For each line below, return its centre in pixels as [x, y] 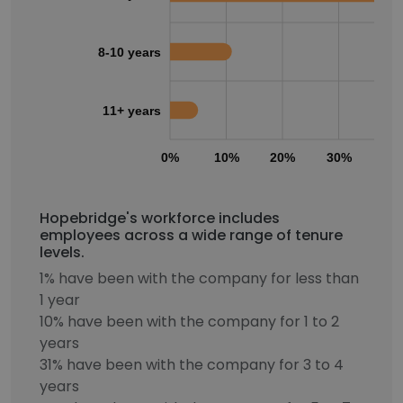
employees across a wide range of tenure [191, 235]
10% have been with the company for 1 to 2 [189, 322]
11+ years [132, 110]
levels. [62, 252]
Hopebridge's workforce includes [160, 218]
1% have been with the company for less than [199, 278]
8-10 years [130, 52]
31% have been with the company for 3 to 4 [192, 365]
